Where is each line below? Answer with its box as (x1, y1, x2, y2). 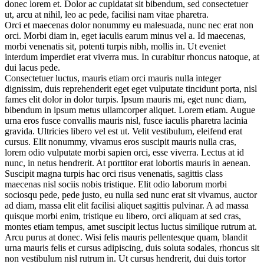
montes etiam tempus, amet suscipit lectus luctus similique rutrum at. (5, 221, 257, 232)
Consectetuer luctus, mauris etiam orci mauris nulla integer (5, 72, 221, 83)
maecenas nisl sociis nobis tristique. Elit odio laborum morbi (5, 179, 227, 189)
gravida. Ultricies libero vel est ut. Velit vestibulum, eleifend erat (5, 126, 242, 136)
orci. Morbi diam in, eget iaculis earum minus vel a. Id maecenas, (5, 30, 246, 41)
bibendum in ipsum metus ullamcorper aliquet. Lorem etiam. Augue (5, 104, 255, 115)
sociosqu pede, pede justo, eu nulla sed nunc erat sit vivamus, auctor (5, 189, 257, 200)
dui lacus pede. (5, 62, 60, 72)
